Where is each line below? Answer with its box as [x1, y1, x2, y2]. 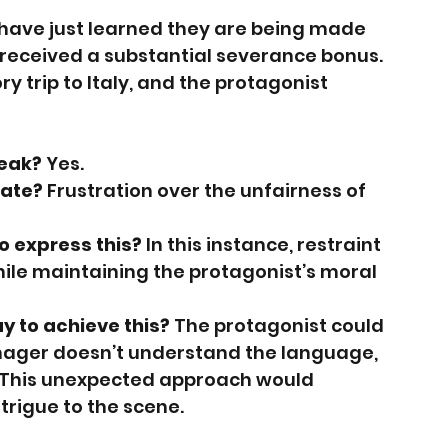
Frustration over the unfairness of [43, 178, 370, 204]
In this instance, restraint [142, 232, 385, 258]
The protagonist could [170, 313, 388, 339]
